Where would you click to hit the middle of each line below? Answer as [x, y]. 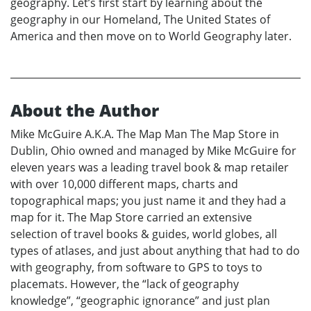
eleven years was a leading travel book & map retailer [150, 167]
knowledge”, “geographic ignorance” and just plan [140, 300]
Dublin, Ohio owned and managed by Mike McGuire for [153, 150]
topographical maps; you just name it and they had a [148, 200]
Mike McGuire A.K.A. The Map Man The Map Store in [145, 134]
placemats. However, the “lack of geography [125, 284]
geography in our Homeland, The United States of [140, 19]
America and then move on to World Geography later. [151, 36]
